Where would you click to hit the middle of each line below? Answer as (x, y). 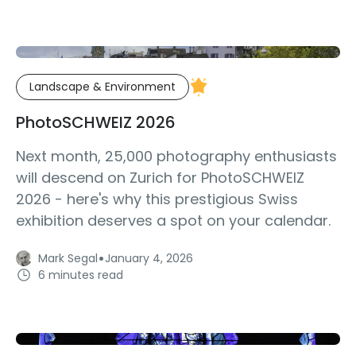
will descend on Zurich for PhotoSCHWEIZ (160, 178)
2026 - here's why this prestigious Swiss (157, 199)
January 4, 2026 (149, 259)
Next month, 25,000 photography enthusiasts (176, 157)
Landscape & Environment (103, 87)
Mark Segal (68, 259)
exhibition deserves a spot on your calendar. (173, 221)
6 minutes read (81, 275)
